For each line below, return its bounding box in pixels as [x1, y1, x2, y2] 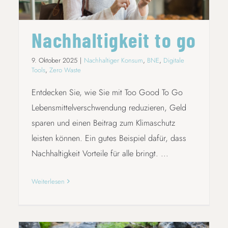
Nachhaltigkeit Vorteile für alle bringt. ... [31, 147, 168, 159]
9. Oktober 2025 [31, 55, 77, 65]
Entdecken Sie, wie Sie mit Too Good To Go [31, 86, 183, 98]
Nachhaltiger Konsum [83, 55, 143, 65]
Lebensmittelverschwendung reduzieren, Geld [31, 101, 186, 113]
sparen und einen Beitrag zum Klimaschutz [31, 117, 175, 129]
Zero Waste [49, 65, 81, 75]
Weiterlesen [31, 176, 65, 186]
